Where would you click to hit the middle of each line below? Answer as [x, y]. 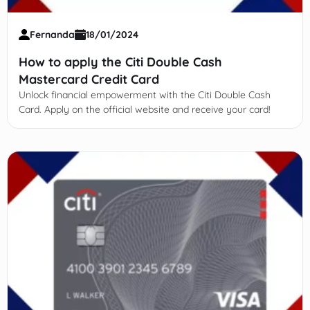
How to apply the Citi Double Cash [120, 62]
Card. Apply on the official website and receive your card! [144, 109]
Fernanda [52, 34]
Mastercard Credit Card [89, 79]
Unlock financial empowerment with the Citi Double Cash [144, 94]
